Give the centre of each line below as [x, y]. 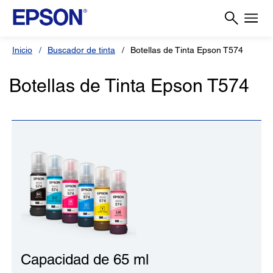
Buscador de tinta [81, 50]
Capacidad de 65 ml [85, 259]
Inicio [22, 50]
